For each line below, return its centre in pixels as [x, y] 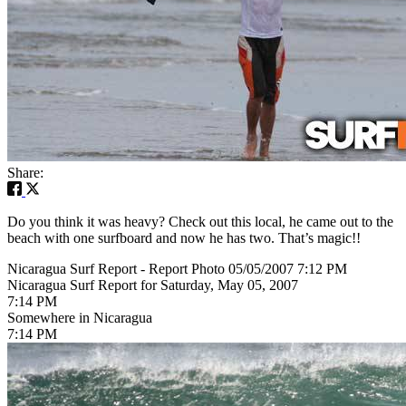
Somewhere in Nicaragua [80, 317]
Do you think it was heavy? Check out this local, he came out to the [200, 221]
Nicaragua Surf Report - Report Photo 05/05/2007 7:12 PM [177, 268]
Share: [25, 172]
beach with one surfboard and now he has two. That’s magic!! [184, 237]
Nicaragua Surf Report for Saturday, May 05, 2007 [153, 285]
